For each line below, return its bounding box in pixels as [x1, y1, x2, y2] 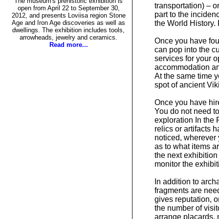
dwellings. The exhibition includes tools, [12, 26, 125, 34]
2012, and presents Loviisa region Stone [11, 11, 126, 19]
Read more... [49, 41, 88, 48]
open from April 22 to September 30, [17, 4, 120, 12]
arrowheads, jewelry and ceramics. [20, 33, 117, 41]
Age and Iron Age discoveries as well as [12, 19, 125, 26]
